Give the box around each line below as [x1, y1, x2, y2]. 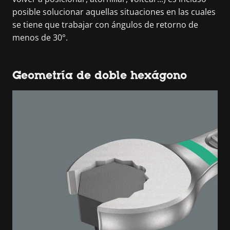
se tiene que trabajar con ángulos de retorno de [12, 19, 198, 30]
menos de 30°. [12, 32, 68, 43]
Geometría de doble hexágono [12, 69, 187, 82]
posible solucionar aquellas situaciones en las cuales [12, 6, 216, 17]
